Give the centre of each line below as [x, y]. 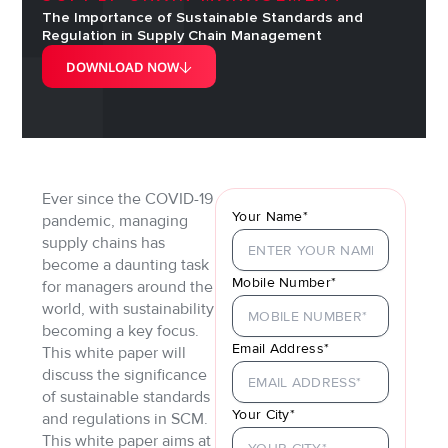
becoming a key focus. [121, 331]
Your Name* [270, 217]
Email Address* [281, 349]
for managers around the [128, 287]
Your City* [264, 415]
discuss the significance [125, 375]
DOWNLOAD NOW [123, 67]
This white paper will [114, 353]
